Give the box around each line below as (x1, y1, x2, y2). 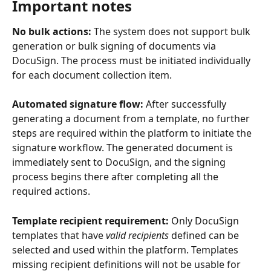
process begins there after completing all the (12, 170, 221, 184)
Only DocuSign (169, 214, 241, 227)
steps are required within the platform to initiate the (12, 126, 254, 140)
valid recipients (106, 228, 169, 242)
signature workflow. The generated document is (12, 141, 235, 155)
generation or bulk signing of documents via (12, 39, 218, 53)
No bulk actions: (12, 25, 91, 38)
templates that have (12, 228, 106, 242)
